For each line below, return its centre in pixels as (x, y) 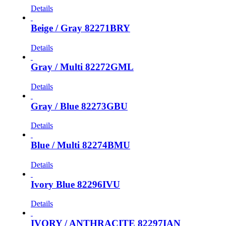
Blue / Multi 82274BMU (80, 145)
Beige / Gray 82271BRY (80, 28)
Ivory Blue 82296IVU (75, 184)
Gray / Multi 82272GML (82, 67)
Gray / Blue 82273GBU (79, 106)
